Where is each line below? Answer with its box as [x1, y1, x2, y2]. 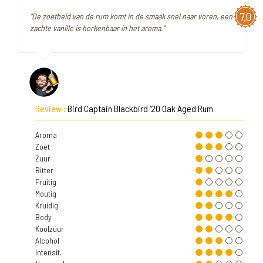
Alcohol [35, 235, 59, 245]
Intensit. [35, 247, 62, 257]
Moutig [35, 188, 56, 198]
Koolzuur [35, 224, 64, 234]
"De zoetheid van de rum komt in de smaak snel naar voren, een [30, 11, 232, 21]
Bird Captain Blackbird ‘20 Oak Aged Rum [68, 103, 213, 114]
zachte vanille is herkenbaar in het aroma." [30, 23, 164, 33]
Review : [35, 103, 68, 114]
